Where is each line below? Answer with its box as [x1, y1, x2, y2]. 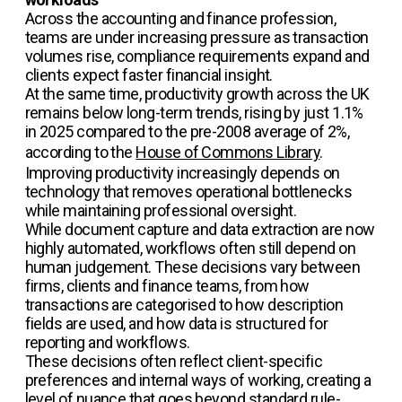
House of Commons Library [135, 143, 320, 162]
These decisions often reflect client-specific [24, 352, 323, 371]
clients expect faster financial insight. [24, 66, 273, 84]
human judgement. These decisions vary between [24, 258, 361, 276]
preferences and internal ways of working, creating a [24, 371, 371, 389]
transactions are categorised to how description [24, 295, 344, 314]
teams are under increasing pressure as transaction [24, 28, 369, 47]
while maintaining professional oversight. [24, 201, 297, 220]
